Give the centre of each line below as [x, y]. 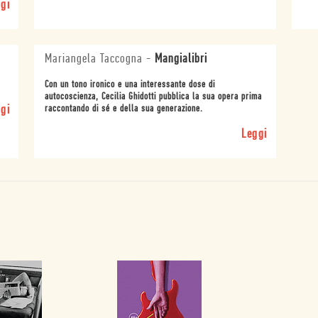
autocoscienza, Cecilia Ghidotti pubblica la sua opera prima [154, 97]
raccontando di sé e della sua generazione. [124, 109]
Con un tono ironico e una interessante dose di [130, 84]
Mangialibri [181, 59]
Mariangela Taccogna [94, 59]
